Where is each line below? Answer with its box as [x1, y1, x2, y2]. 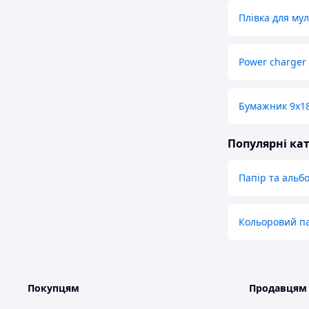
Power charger [239, 55, 306, 69]
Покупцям [28, 281, 79, 295]
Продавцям [249, 281, 307, 295]
